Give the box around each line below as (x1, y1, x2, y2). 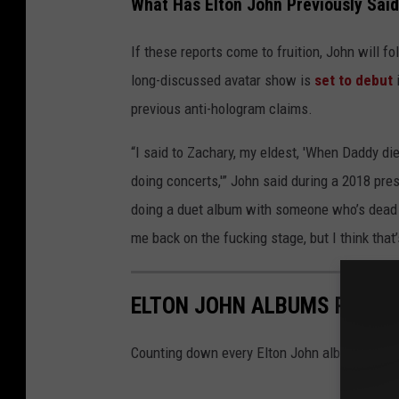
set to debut (314, 70, 393, 89)
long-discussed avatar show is (131, 70, 314, 89)
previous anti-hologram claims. (131, 99, 313, 118)
